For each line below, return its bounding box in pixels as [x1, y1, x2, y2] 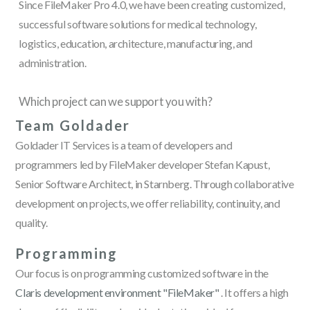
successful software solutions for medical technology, [19, 17, 257, 30]
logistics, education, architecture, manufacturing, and [19, 37, 253, 50]
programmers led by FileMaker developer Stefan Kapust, [15, 158, 270, 171]
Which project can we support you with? [19, 94, 212, 109]
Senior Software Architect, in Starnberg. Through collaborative [15, 177, 294, 190]
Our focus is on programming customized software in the [15, 266, 268, 280]
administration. [19, 56, 86, 69]
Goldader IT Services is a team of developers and [15, 138, 232, 152]
